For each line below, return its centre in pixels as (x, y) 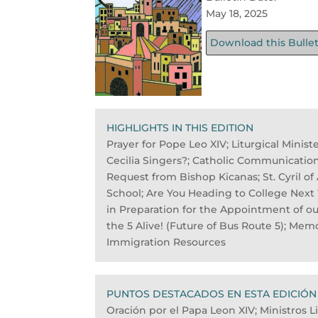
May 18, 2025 (237, 13)
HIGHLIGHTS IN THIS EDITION (180, 127)
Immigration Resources (166, 242)
